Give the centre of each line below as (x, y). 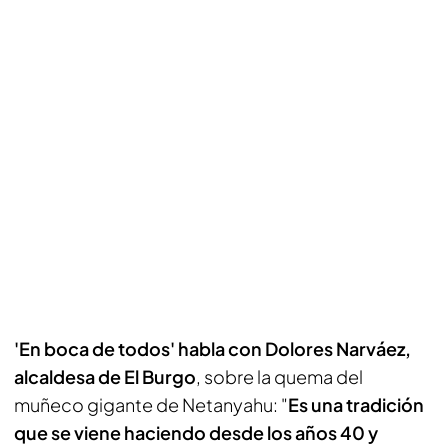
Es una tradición (356, 404)
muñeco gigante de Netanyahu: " (151, 404)
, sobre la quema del (279, 376)
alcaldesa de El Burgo (105, 376)
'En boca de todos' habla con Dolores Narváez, (212, 348)
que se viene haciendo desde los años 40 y (196, 432)
